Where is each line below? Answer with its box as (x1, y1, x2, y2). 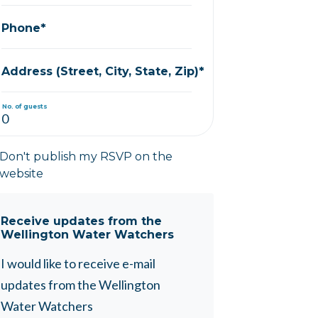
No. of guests (2, 102, 47, 110)
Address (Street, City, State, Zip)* (1, 63, 205, 78)
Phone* (1, 20, 47, 35)
